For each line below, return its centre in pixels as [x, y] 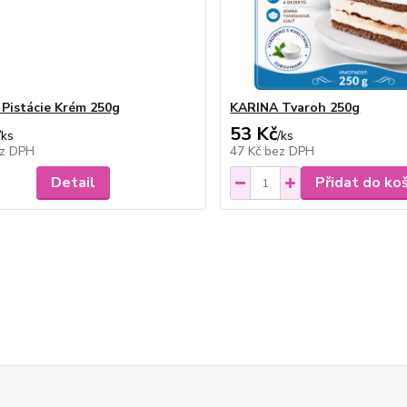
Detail [74, 183]
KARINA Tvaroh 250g [295, 108]
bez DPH [290, 151]
